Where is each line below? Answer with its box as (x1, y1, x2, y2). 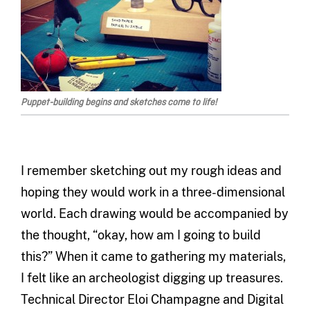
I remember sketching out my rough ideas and (20, 163, 282, 179)
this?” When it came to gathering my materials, (20, 249, 286, 264)
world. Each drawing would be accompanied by (20, 206, 289, 221)
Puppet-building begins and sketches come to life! (20, 97, 217, 109)
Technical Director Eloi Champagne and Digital (20, 292, 284, 307)
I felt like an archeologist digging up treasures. (20, 271, 283, 286)
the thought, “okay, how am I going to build (20, 228, 261, 243)
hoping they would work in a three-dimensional (20, 185, 285, 200)
